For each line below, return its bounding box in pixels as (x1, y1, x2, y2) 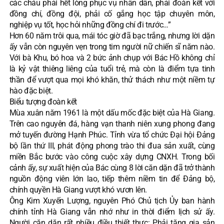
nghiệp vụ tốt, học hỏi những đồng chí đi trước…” (9, 19, 171, 29)
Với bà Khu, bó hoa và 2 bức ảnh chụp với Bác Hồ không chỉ (9, 52, 215, 62)
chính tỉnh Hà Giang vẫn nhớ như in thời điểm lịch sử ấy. (9, 206, 215, 216)
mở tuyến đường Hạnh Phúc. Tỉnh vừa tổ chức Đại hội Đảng (9, 129, 215, 139)
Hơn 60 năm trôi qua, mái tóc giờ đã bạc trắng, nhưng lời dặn (9, 30, 215, 40)
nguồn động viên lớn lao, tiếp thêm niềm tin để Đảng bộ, (9, 173, 215, 183)
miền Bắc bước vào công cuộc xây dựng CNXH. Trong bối (9, 151, 215, 161)
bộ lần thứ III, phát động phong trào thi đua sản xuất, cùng (9, 140, 215, 150)
